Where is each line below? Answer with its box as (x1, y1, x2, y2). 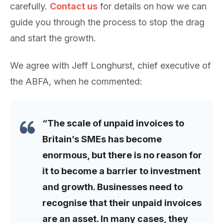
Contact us (50, 1, 98, 12)
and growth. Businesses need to (42, 182, 183, 193)
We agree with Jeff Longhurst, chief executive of (10, 60, 211, 71)
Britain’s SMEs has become (42, 134, 162, 145)
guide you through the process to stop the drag (10, 17, 205, 28)
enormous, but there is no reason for (42, 150, 202, 161)
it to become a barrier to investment (42, 166, 201, 177)
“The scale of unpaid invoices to (42, 118, 184, 129)
